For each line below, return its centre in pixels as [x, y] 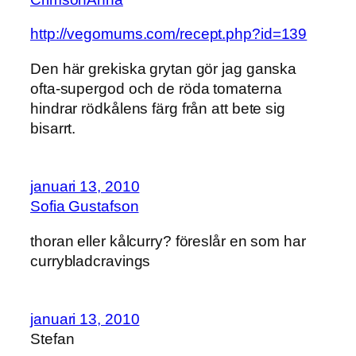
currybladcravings [91, 261]
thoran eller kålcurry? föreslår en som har [168, 241]
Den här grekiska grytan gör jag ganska [164, 68]
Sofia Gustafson [85, 207]
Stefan [52, 339]
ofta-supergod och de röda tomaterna [156, 88]
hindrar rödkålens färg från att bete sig [158, 108]
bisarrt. [53, 128]
